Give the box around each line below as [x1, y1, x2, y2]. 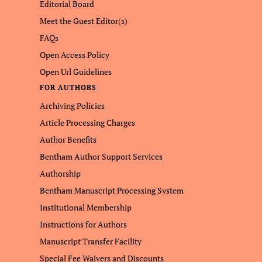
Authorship [40, 168, 81, 179]
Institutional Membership [40, 202, 132, 213]
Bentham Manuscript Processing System [40, 185, 184, 196]
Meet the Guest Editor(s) [40, 15, 127, 26]
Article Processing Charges [40, 117, 135, 128]
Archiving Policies [40, 100, 105, 111]
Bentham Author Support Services [40, 151, 163, 162]
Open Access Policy [40, 49, 109, 60]
